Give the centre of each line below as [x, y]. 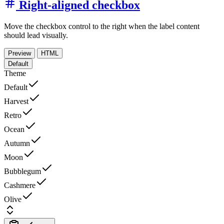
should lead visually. [36, 35]
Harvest [16, 101]
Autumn [17, 143]
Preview [19, 53]
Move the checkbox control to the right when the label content [102, 26]
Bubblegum [22, 171]
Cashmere [20, 185]
